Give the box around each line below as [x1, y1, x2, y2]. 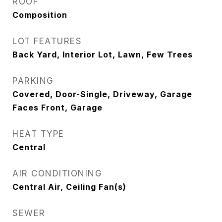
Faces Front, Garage [12, 103, 103, 112]
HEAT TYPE [12, 129, 64, 139]
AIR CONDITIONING [12, 168, 102, 178]
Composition [12, 10, 67, 20]
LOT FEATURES [12, 36, 82, 46]
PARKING [12, 76, 54, 86]
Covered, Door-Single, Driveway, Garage [12, 89, 192, 99]
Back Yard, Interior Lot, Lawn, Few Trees [12, 50, 193, 59]
